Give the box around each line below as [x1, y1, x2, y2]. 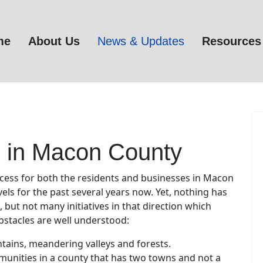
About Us [28, 35, 80, 48]
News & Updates [97, 35, 185, 48]
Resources [202, 35, 262, 48]
